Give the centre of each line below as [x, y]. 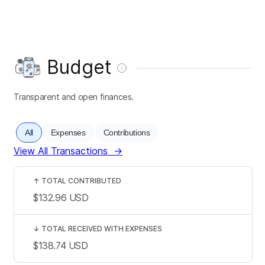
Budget [79, 67]
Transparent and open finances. [74, 96]
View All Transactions [61, 151]
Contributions [127, 132]
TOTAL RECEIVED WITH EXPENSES [102, 228]
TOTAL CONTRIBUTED [81, 180]
